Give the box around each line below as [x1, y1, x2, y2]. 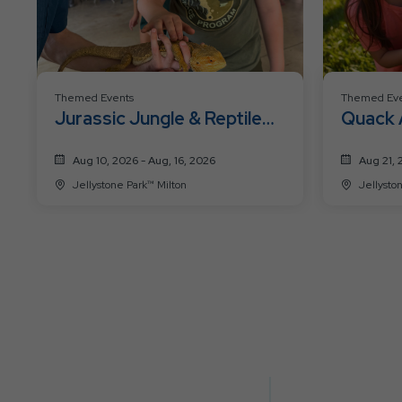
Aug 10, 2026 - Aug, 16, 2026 [73, 153, 215, 168]
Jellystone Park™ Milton [157, 177, 187, 192]
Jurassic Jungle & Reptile [55, 106, 262, 130]
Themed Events [55, 90, 134, 105]
